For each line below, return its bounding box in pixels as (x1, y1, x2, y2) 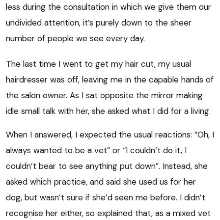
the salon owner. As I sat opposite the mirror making (6, 89, 203, 101)
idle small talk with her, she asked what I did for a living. (6, 105, 211, 116)
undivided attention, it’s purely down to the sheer (6, 17, 192, 28)
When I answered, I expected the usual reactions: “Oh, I (6, 129, 214, 140)
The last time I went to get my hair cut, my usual (6, 58, 191, 69)
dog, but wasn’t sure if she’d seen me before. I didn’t (6, 192, 205, 203)
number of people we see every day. (6, 32, 145, 44)
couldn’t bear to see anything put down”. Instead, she (6, 160, 208, 171)
